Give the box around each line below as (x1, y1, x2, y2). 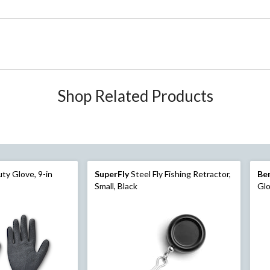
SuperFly (94, 169, 129, 180)
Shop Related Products (57, 86, 213, 106)
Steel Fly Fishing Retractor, (128, 169, 231, 180)
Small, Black (94, 181, 137, 192)
